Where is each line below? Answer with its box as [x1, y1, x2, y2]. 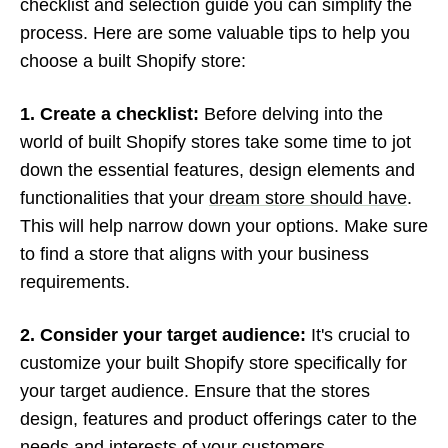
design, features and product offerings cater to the [20, 409, 417, 429]
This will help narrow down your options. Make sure [20, 216, 428, 236]
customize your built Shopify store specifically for [20, 353, 407, 373]
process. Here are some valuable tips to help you [20, 23, 410, 43]
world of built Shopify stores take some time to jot [20, 132, 411, 152]
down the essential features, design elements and [20, 160, 415, 180]
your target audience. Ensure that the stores [20, 381, 370, 401]
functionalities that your [20, 188, 204, 208]
